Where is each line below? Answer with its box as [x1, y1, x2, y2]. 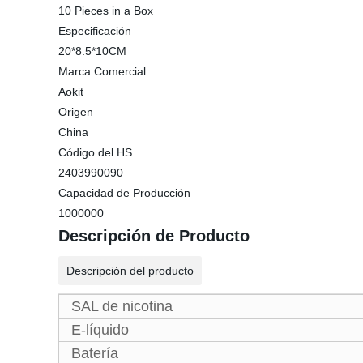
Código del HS [58, 146, 132, 159]
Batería [71, 345, 118, 361]
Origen [58, 105, 93, 118]
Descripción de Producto [58, 227, 250, 245]
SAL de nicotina [71, 298, 173, 314]
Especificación [58, 24, 131, 37]
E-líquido [71, 322, 129, 338]
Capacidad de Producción [58, 186, 190, 199]
